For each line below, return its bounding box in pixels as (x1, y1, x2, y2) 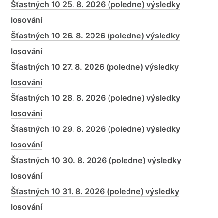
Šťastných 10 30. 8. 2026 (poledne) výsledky (11, 155, 182, 165)
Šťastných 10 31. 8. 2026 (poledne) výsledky (11, 186, 180, 196)
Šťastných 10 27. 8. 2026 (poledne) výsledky (11, 61, 179, 72)
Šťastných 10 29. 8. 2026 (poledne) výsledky (11, 124, 181, 134)
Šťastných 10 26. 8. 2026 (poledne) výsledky (11, 30, 180, 40)
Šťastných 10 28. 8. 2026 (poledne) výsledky (11, 92, 181, 103)
